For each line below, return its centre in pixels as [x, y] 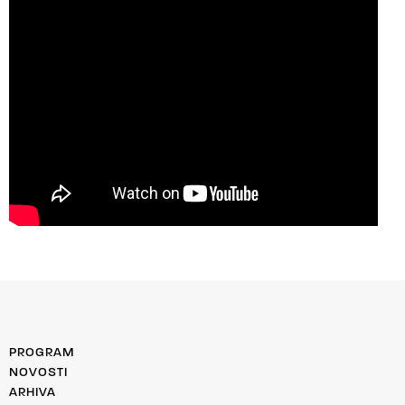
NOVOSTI [38, 373]
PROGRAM [42, 353]
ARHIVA [33, 393]
